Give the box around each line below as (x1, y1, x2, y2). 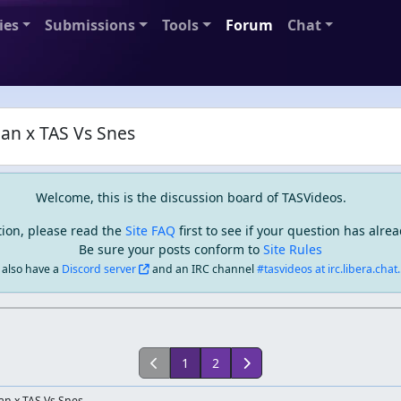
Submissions (45, 15, 136, 35)
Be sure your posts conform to (79, 241, 263, 258)
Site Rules (263, 241, 322, 258)
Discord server (61, 261, 136, 277)
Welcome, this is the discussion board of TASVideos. (36, 189, 346, 206)
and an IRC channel (149, 261, 257, 277)
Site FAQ (125, 222, 175, 239)
